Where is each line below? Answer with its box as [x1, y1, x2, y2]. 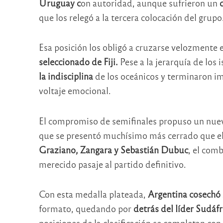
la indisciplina [38, 70, 93, 82]
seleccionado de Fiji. [38, 56, 118, 68]
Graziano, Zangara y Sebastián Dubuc [38, 143, 188, 155]
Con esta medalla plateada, [38, 188, 148, 200]
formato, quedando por [38, 203, 133, 215]
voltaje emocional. [38, 85, 111, 97]
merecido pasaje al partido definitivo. [38, 158, 186, 170]
